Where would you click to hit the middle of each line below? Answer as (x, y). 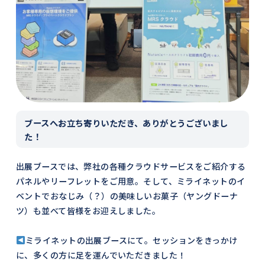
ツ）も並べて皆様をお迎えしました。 (88, 210)
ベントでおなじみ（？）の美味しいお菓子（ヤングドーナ (127, 195)
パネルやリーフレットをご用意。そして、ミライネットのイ (130, 181)
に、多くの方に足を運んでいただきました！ (101, 255)
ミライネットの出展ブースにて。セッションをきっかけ (132, 240)
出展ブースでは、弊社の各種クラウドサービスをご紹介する (131, 166)
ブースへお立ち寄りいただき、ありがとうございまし (126, 122)
